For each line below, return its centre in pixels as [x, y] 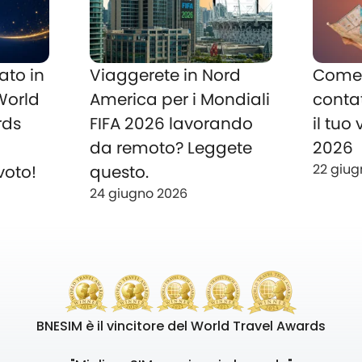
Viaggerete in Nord [165, 76]
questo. [119, 173]
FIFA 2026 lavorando [171, 124]
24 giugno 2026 [138, 194]
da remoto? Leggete [170, 148]
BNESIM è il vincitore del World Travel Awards [181, 326]
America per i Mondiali [179, 100]
